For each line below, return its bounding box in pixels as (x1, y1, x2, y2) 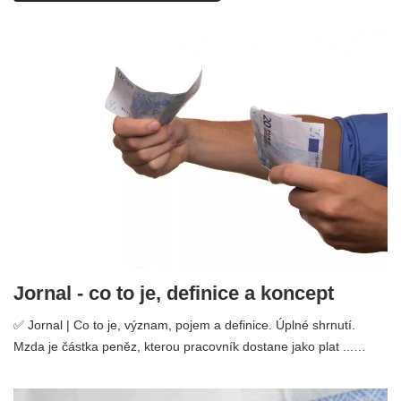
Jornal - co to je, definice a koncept (13, 282, 334, 305)
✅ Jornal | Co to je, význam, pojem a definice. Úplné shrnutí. (13, 318, 355, 333)
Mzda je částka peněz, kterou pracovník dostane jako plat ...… (13, 339, 366, 354)
